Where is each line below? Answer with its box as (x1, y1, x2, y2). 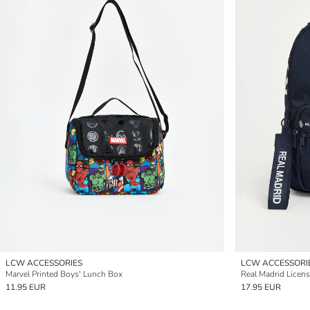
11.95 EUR (6, 282, 46, 293)
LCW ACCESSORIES (6, 257, 82, 268)
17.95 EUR (241, 282, 281, 293)
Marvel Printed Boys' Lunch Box (6, 268, 122, 280)
